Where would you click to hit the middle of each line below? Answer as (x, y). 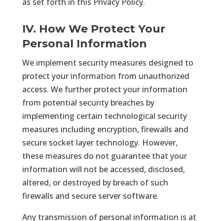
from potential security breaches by (88, 102)
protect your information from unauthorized (106, 76)
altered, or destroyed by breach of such (95, 182)
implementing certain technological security (104, 116)
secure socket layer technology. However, (100, 142)
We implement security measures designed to (108, 62)
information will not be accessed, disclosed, (103, 169)
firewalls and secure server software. (90, 196)
